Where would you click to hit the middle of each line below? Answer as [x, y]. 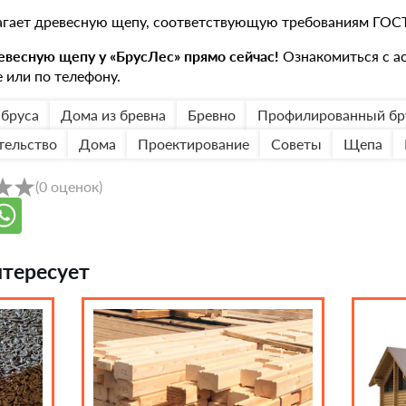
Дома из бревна [113, 115]
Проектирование [193, 144]
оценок [75, 187]
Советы [296, 144]
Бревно [212, 115]
